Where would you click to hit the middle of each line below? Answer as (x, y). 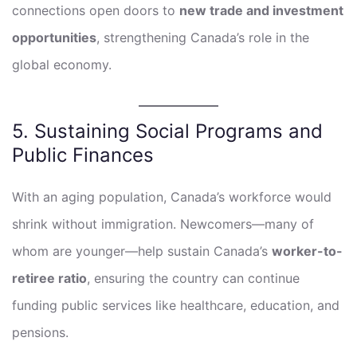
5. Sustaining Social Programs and (167, 131)
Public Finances (83, 155)
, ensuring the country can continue (193, 278)
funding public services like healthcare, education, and (176, 305)
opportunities (54, 37)
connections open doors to (96, 10)
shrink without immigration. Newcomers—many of (163, 224)
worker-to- (307, 251)
